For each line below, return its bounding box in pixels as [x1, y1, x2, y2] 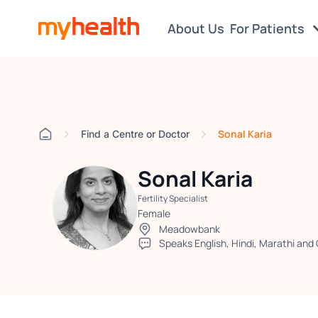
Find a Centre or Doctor [80, 127, 190, 140]
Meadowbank [158, 222, 220, 236]
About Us [167, 20, 224, 37]
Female [137, 207, 170, 220]
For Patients [229, 20, 307, 37]
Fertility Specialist [137, 192, 208, 204]
